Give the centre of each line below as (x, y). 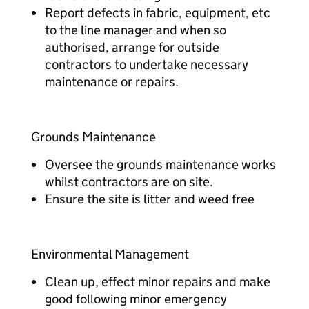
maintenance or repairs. (112, 82)
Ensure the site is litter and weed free (150, 199)
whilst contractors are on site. (129, 182)
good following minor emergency (136, 299)
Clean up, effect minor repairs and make (158, 282)
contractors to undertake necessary (147, 64)
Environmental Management (110, 254)
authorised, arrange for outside (132, 47)
